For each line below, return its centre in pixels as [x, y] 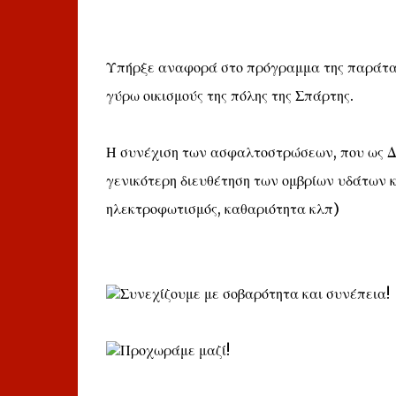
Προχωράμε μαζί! [175, 350]
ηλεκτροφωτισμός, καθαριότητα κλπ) [222, 209]
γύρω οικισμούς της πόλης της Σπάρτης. [229, 95]
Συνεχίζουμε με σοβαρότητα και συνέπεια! [255, 293]
